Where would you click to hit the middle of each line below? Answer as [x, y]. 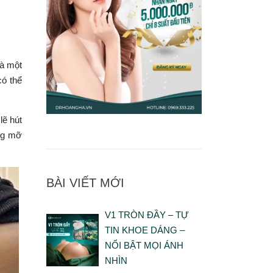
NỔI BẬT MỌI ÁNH [144, 246]
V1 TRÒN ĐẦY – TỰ [147, 215]
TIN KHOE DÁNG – [144, 230]
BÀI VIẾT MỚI [85, 183]
